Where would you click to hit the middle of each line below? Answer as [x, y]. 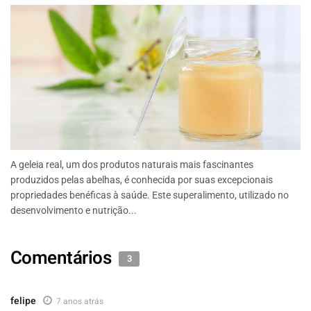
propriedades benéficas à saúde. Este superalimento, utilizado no [150, 195]
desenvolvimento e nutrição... [74, 210]
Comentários [63, 258]
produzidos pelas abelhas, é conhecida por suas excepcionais [142, 180]
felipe [23, 301]
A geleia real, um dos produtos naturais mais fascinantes [132, 165]
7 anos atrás [80, 301]
